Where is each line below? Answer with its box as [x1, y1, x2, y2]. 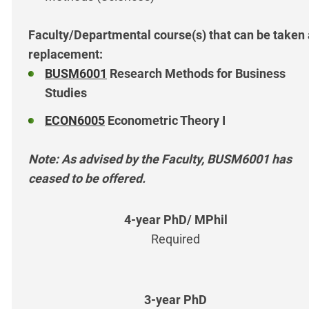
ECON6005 [45, 113, 105, 128]
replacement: [28, 47, 103, 62]
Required [151, 232, 200, 247]
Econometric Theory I [105, 113, 226, 128]
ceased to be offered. [28, 171, 146, 186]
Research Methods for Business [107, 66, 286, 81]
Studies [45, 86, 90, 101]
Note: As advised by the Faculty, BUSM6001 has [28, 152, 292, 167]
